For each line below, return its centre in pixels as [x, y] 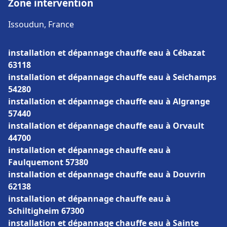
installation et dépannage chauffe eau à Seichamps [112, 77]
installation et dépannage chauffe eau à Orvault [106, 126]
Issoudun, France [41, 24]
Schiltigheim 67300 [46, 211]
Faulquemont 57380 [48, 162]
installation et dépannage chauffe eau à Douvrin [107, 174]
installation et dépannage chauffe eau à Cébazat [107, 53]
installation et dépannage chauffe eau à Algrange [109, 101]
